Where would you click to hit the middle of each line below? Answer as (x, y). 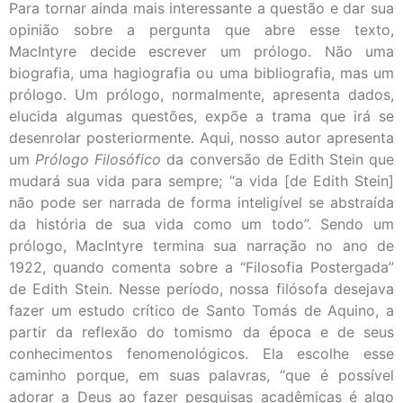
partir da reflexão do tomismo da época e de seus (201, 331)
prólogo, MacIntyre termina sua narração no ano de (201, 245)
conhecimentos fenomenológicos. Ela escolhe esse (201, 353)
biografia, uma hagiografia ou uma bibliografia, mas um (201, 72)
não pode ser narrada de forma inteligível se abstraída (201, 202)
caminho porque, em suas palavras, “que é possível (201, 375)
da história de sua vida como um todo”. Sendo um (201, 224)
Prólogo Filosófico (99, 159)
